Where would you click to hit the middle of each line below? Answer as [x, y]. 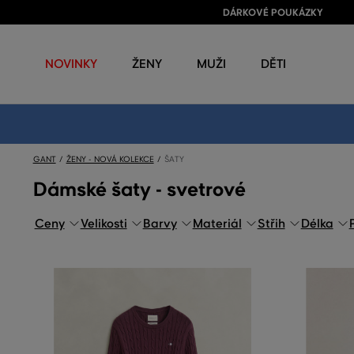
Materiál [217, 224]
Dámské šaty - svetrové [139, 190]
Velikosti [104, 224]
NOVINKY [71, 64]
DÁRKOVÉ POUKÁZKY [273, 13]
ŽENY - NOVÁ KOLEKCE [110, 159]
